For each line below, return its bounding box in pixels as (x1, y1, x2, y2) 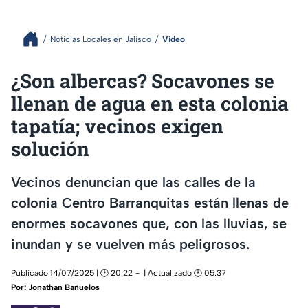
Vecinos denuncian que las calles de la (11, 173, 256, 190)
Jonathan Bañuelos (28, 283, 100, 293)
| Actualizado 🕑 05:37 (144, 268, 226, 278)
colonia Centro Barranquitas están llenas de (11, 194, 289, 211)
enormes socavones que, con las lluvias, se (11, 214, 287, 232)
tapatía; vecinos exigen (11, 113, 223, 139)
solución (11, 136, 89, 162)
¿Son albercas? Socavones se (11, 68, 274, 93)
